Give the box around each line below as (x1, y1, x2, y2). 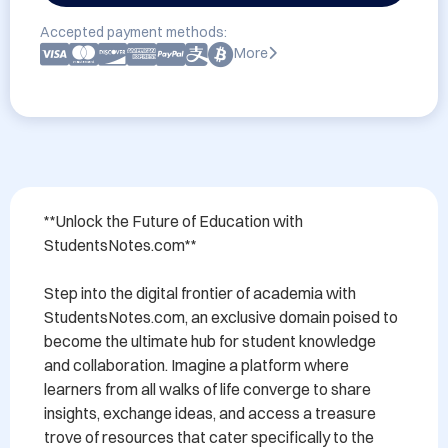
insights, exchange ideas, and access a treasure (44, 403, 376, 423)
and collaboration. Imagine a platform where (44, 355, 349, 375)
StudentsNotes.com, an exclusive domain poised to (44, 307, 398, 327)
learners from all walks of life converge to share (44, 379, 371, 399)
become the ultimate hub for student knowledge (44, 331, 376, 351)
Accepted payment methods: (40, 23, 227, 41)
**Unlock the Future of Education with (44, 211, 303, 231)
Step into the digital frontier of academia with (44, 283, 356, 303)
